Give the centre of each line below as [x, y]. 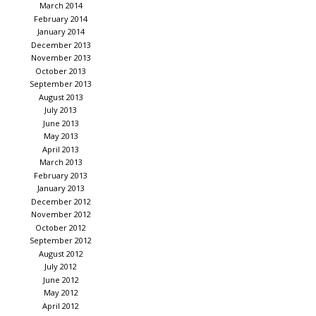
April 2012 [61, 305]
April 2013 [61, 149]
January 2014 [61, 32]
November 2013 [61, 58]
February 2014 [61, 18]
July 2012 [61, 267]
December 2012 [61, 201]
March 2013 [61, 162]
